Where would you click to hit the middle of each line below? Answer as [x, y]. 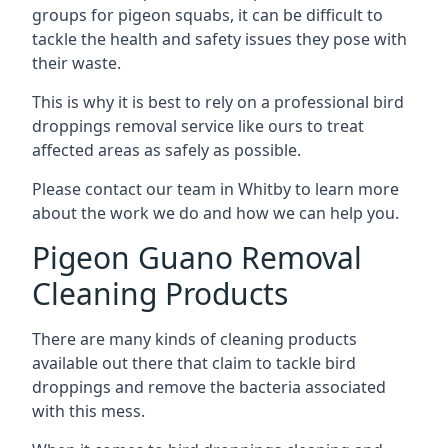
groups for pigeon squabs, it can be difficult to [207, 15]
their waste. [76, 63]
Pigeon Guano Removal [197, 257]
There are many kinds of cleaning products [194, 339]
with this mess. [88, 411]
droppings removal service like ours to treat [198, 126]
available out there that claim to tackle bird [194, 363]
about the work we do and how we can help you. [215, 213]
